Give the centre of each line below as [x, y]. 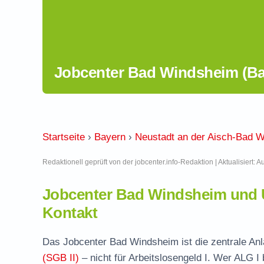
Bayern [110, 137]
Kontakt [70, 213]
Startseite [64, 137]
